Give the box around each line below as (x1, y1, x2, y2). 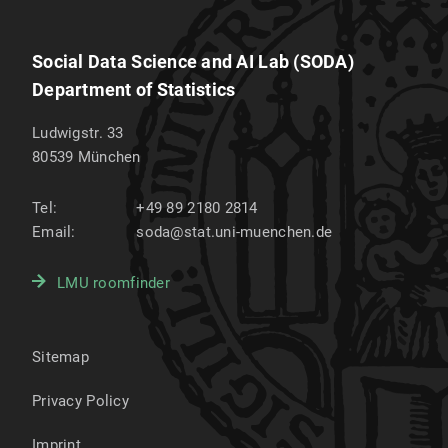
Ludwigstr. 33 (32, 124, 124, 143)
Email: (32, 223, 76, 242)
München (77, 148, 141, 167)
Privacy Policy (32, 392, 129, 411)
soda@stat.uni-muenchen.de (136, 223, 333, 242)
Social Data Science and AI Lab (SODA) (32, 51, 354, 73)
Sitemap (32, 348, 89, 367)
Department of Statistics (32, 79, 236, 101)
